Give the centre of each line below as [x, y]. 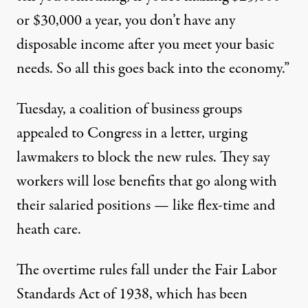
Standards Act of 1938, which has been [132, 295]
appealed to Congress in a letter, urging [132, 134]
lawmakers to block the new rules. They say [143, 158]
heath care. [49, 230]
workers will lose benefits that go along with [147, 182]
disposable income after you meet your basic [145, 45]
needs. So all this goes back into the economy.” [153, 69]
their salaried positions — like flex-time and [146, 206]
